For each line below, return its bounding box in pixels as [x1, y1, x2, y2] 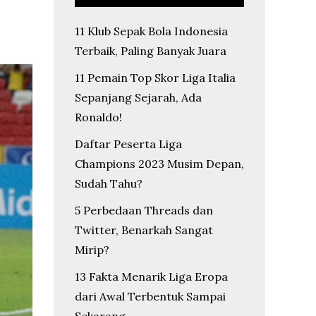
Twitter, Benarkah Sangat [75, 223, 213, 237]
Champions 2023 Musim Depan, [75, 157, 244, 171]
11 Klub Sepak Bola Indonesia [75, 24, 228, 38]
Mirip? [75, 243, 109, 257]
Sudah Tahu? [75, 176, 142, 190]
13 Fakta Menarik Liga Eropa [75, 269, 228, 284]
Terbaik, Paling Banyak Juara [75, 44, 226, 58]
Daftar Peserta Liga [75, 137, 182, 151]
